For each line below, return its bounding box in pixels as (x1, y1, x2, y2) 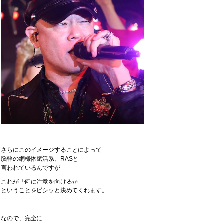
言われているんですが (1, 164, 60, 171)
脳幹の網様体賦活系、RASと (1, 155, 78, 162)
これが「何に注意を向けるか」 (1, 178, 84, 185)
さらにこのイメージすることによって (1, 147, 102, 153)
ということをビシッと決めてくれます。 (1, 187, 108, 194)
